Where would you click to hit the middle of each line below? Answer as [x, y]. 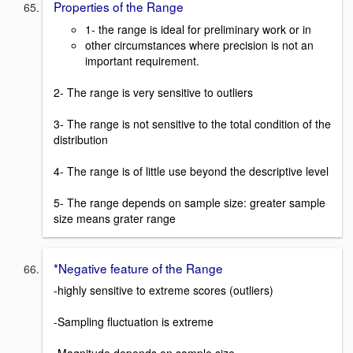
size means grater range [115, 218]
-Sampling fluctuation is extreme [134, 322]
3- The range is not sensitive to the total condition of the [192, 123]
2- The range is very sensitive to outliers [153, 92]
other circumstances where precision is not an [199, 45]
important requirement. [142, 60]
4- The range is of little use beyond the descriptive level [191, 171]
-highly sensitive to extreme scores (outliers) [163, 290]
